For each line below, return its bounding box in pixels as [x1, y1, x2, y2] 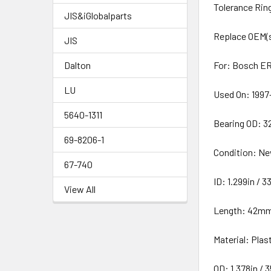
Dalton [64, 59, 91, 71]
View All [64, 183, 96, 195]
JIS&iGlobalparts [64, 10, 132, 21]
